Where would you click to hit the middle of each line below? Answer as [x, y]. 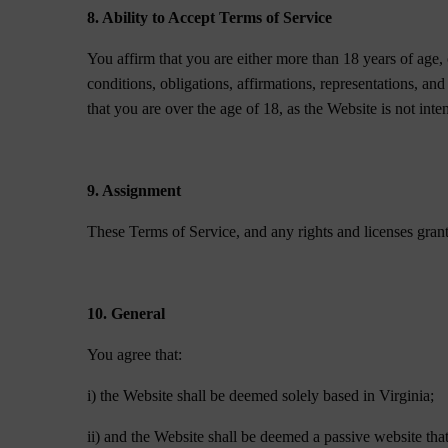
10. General [126, 313]
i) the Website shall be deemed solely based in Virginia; [261, 395]
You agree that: [135, 354]
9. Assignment [134, 190]
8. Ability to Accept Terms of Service [210, 17]
